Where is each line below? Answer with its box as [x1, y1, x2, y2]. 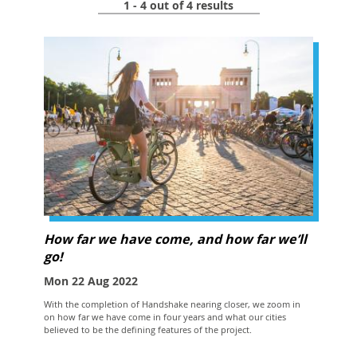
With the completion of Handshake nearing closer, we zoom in [44, 297, 301, 310]
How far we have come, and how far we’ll [44, 229, 308, 248]
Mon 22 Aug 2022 [44, 273, 139, 289]
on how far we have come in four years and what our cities [44, 310, 287, 323]
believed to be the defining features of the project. [44, 323, 253, 335]
